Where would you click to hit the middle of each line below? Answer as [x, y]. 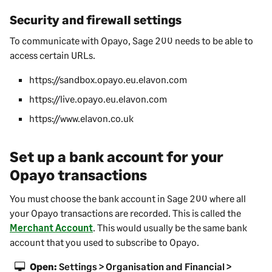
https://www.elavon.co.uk [81, 118]
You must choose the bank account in [88, 198]
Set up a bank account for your [117, 156]
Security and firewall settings [96, 19]
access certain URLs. [53, 55]
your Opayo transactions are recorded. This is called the [125, 212]
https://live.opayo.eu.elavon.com [98, 98]
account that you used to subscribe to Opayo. [104, 242]
